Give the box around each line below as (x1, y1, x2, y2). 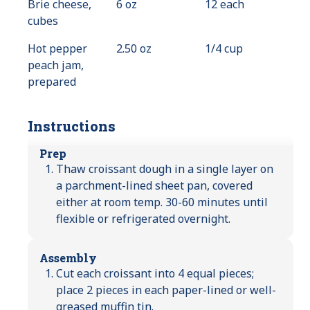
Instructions (28, 117, 116, 136)
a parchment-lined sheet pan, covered (56, 178, 253, 194)
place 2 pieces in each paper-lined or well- (56, 282, 276, 298)
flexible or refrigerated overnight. (56, 211, 230, 227)
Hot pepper (28, 41, 87, 57)
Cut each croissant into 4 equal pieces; (56, 266, 254, 282)
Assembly (39, 250, 97, 266)
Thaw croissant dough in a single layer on (56, 161, 273, 177)
